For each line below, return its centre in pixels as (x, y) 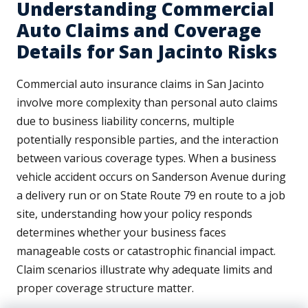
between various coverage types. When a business (146, 158)
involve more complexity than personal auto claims (147, 103)
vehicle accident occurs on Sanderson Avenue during (151, 177)
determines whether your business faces (121, 233)
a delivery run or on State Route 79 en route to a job (151, 196)
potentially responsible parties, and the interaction (147, 140)
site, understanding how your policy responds (134, 214)
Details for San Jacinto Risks (147, 52)
